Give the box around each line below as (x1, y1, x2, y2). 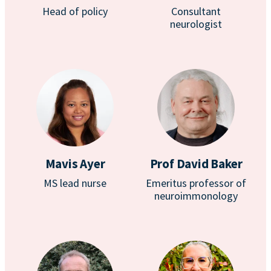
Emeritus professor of (146, 176, 246, 190)
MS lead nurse (44, 176, 106, 190)
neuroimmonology (154, 189, 238, 203)
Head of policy (42, 4, 108, 18)
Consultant (171, 4, 221, 18)
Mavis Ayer (45, 155, 105, 172)
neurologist (170, 17, 222, 31)
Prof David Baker (149, 155, 243, 172)
